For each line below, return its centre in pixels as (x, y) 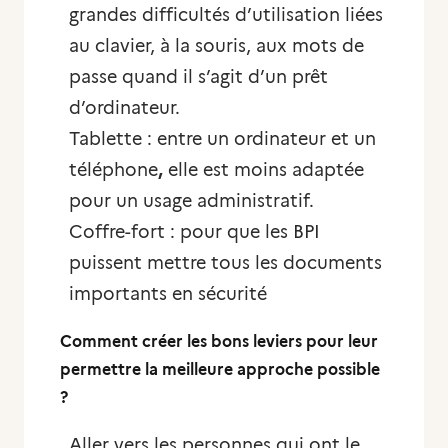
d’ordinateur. (124, 108)
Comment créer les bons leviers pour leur (219, 341)
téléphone (113, 170)
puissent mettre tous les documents (225, 263)
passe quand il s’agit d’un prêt (198, 77)
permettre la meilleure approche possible (220, 369)
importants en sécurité (168, 294)
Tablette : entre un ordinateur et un (222, 139)
